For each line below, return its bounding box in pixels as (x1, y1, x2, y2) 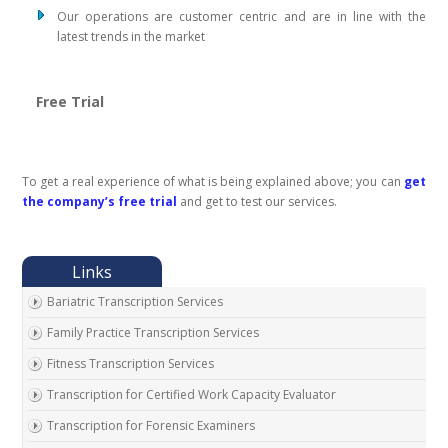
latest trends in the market (57, 28, 206, 46)
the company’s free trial (22, 193, 178, 211)
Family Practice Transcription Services (47, 324, 260, 342)
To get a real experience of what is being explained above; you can (22, 173, 404, 191)
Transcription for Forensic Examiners (47, 417, 256, 435)
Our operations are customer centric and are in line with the (57, 8, 426, 26)
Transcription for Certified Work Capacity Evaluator (47, 386, 337, 404)
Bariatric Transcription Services (47, 293, 224, 311)
